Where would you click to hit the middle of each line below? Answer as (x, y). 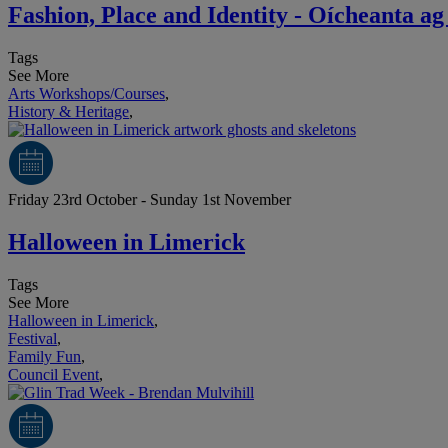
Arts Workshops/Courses (86, 93)
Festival (32, 338)
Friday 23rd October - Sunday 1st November (149, 199)
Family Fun (44, 356)
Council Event (53, 374)
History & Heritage (68, 111)
